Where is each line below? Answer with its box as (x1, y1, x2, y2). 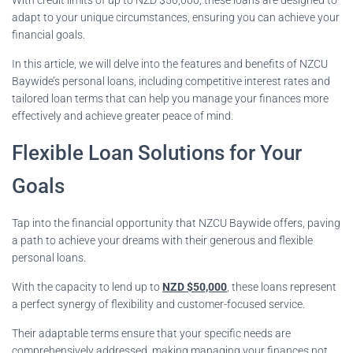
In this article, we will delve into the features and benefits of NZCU (12, 57, 328, 70)
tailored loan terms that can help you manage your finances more (12, 91, 329, 105)
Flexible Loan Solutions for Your (12, 140, 302, 165)
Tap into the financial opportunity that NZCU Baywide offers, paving (12, 216, 340, 229)
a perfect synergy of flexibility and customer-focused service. (12, 297, 305, 310)
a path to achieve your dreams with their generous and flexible (12, 233, 313, 247)
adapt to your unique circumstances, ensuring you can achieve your (12, 10, 340, 24)
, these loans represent (227, 280, 336, 293)
